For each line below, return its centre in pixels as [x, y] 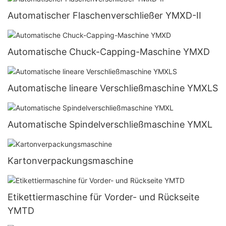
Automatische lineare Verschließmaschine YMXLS [113, 88]
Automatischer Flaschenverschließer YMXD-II [104, 15]
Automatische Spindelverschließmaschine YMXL [110, 125]
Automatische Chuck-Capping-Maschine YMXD [109, 51]
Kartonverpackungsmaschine [70, 161]
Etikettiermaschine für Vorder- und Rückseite [103, 197]
